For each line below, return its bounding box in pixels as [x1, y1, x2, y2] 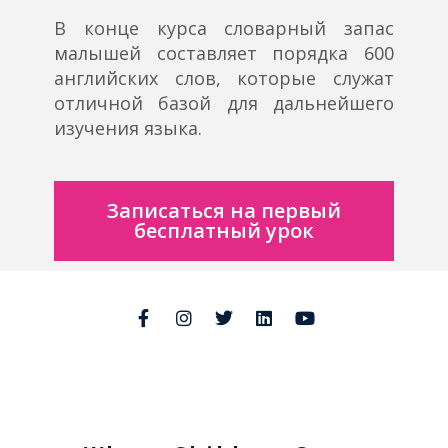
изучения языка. [54, 116, 202, 141]
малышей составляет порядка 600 [54, 41, 394, 66]
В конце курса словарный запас [54, 16, 394, 41]
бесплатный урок [134, 217, 314, 245]
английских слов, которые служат [54, 66, 394, 91]
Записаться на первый [107, 197, 341, 225]
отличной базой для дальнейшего [54, 91, 394, 116]
